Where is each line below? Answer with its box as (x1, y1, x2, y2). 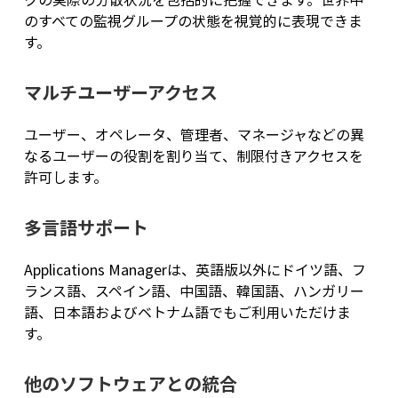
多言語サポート (23, 214, 148, 241)
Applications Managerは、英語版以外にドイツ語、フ (23, 259, 366, 281)
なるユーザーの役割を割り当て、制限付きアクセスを (23, 145, 363, 167)
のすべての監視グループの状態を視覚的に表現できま (23, 10, 362, 32)
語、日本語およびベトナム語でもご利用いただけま (23, 301, 351, 323)
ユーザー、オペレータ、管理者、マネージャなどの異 (23, 123, 364, 146)
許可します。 (23, 166, 107, 188)
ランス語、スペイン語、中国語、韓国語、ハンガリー (23, 280, 364, 302)
